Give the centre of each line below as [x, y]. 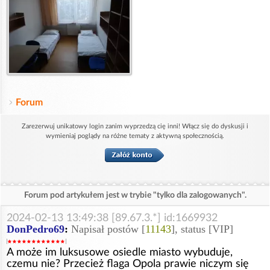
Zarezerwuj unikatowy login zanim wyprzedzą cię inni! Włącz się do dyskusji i [135, 126]
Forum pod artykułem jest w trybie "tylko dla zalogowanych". [135, 195]
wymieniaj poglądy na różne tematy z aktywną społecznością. [135, 136]
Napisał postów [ [108, 229]
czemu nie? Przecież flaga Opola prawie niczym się [128, 263]
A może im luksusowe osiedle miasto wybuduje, [120, 252]
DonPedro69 [36, 229]
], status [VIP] [202, 229]
